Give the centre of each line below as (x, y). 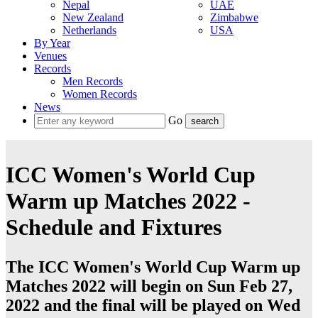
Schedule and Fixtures (114, 227)
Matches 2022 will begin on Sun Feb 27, (149, 286)
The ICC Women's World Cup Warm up (153, 267)
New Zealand (93, 17)
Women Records (100, 94)
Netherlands (89, 30)
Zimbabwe (234, 17)
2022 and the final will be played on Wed (153, 306)
